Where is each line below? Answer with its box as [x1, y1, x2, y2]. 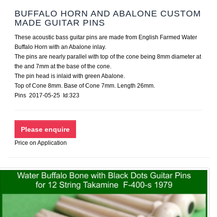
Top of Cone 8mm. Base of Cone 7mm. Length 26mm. [15, 82, 155, 89]
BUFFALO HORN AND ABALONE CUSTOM [15, 9, 201, 18]
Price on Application [15, 139, 67, 146]
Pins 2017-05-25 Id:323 [15, 92, 85, 99]
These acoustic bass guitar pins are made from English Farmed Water [15, 34, 197, 41]
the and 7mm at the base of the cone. [15, 63, 111, 70]
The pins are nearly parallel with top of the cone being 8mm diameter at [15, 53, 201, 60]
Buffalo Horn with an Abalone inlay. [15, 44, 106, 50]
